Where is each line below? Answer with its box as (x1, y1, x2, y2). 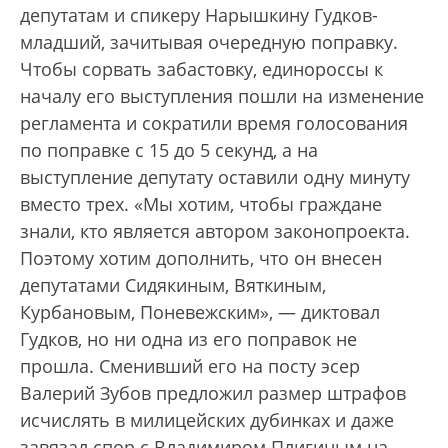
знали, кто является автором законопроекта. (20, 218, 410, 243)
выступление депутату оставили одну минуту (20, 164, 410, 189)
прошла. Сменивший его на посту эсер (20, 353, 360, 378)
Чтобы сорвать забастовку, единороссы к (20, 56, 383, 81)
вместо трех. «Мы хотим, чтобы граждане (20, 191, 382, 216)
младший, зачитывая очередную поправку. (20, 29, 398, 54)
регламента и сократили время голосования (20, 110, 408, 135)
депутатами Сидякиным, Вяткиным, (20, 272, 326, 297)
